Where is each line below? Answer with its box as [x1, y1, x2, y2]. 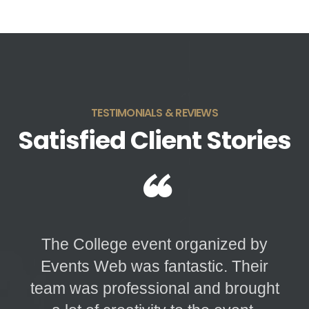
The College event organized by [41, 235, 268, 253]
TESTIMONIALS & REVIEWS [91, 106, 218, 121]
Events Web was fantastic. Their [41, 257, 268, 275]
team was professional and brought [30, 279, 279, 297]
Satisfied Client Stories [18, 123, 291, 159]
